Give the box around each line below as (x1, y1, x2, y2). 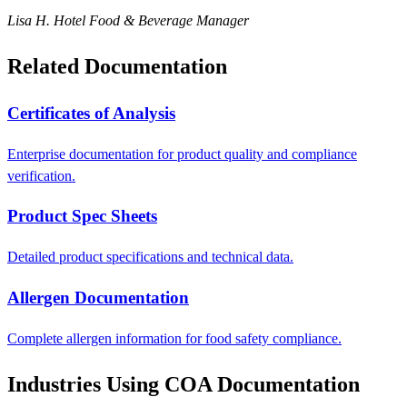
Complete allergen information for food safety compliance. (7, 330, 342, 346)
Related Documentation (7, 55, 227, 79)
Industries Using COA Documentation (7, 372, 360, 396)
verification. (7, 167, 75, 184)
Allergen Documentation (7, 287, 189, 307)
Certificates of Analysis (7, 104, 175, 124)
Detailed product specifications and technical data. (7, 249, 293, 265)
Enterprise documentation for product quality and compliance (7, 145, 357, 162)
